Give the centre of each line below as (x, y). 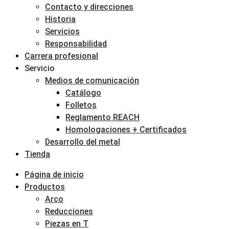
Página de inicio (54, 175)
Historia (60, 19)
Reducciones (69, 211)
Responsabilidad (76, 44)
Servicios (62, 31)
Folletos (81, 105)
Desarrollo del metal (83, 142)
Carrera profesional (61, 56)
